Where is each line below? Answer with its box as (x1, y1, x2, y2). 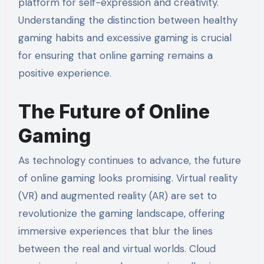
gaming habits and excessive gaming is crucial (18, 31, 232, 44)
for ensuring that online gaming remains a (18, 48, 213, 62)
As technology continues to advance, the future (18, 153, 241, 167)
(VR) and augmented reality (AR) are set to (18, 189, 217, 202)
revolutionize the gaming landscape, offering (18, 206, 225, 220)
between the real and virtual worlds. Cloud (18, 242, 216, 255)
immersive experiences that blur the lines (18, 224, 213, 237)
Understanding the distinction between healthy (18, 13, 237, 27)
